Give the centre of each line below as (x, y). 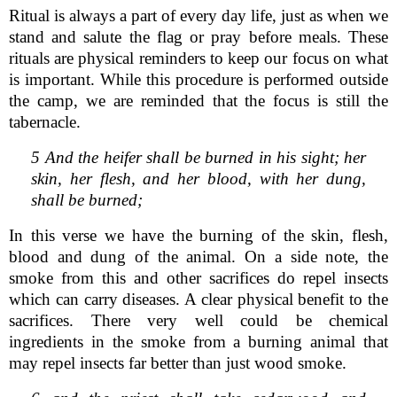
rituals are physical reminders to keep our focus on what (198, 58)
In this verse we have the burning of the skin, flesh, (198, 235)
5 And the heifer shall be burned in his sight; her (198, 157)
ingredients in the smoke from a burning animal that (198, 341)
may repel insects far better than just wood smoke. (178, 362)
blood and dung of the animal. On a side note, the (198, 256)
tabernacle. (45, 121)
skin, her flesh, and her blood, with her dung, (198, 178)
